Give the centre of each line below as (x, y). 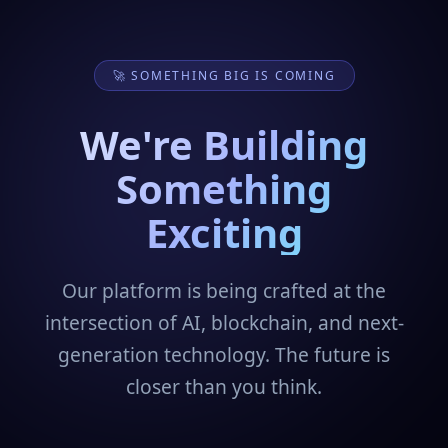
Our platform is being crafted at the (224, 290)
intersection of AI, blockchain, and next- (224, 322)
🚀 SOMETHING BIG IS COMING (224, 75)
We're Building (224, 144)
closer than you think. (224, 386)
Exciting (224, 232)
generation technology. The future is (224, 354)
